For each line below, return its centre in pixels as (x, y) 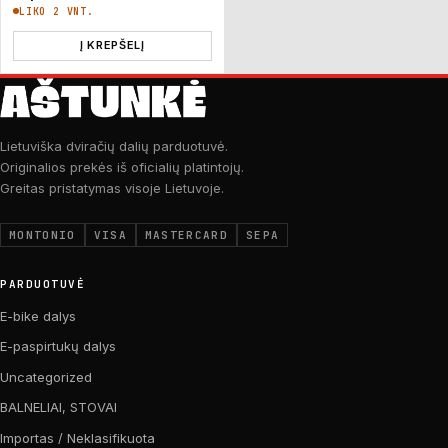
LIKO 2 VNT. (56, 11)
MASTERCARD (186, 234)
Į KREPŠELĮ (112, 45)
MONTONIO (42, 234)
